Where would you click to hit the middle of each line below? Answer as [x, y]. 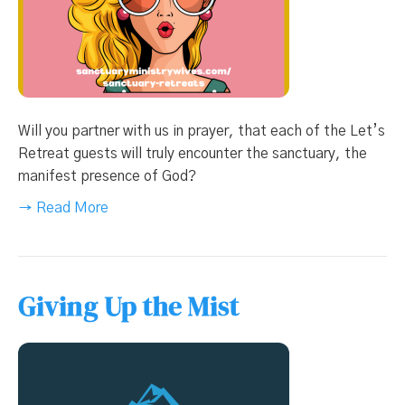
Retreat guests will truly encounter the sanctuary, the [193, 154]
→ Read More [63, 208]
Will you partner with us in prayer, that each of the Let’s [202, 132]
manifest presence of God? [107, 177]
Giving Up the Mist [129, 306]
